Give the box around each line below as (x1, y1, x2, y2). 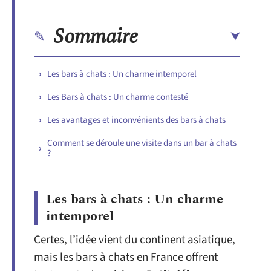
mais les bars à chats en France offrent (34, 249, 218, 266)
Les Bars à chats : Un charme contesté (47, 90, 188, 103)
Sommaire (54, 21, 138, 53)
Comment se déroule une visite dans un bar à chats (47, 136, 237, 149)
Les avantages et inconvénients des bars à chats (47, 113, 226, 126)
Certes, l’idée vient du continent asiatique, (34, 232, 235, 248)
